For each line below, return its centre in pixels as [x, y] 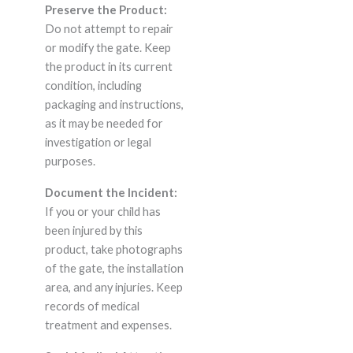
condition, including [93, 86]
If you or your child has [102, 212]
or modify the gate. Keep [108, 48]
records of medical [92, 307]
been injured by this [93, 231]
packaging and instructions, [114, 105]
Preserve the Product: [106, 10]
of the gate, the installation [114, 269]
